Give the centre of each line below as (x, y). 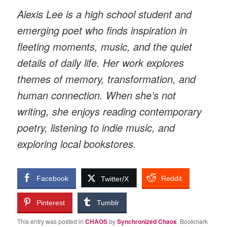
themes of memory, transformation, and (107, 79)
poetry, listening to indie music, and (96, 127)
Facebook (53, 179)
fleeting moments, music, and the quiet (105, 46)
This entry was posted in (51, 221)
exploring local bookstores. (77, 143)
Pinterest (51, 203)
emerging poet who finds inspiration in (102, 30)
